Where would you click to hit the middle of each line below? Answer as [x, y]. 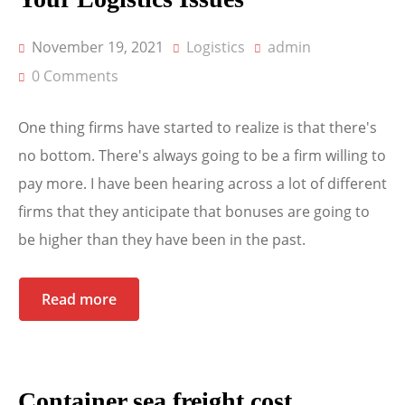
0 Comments [75, 76]
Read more [79, 300]
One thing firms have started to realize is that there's [198, 128]
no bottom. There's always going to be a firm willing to [202, 156]
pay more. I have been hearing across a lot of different [202, 184]
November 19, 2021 [96, 47]
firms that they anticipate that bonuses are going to [194, 212]
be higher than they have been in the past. [162, 240]
